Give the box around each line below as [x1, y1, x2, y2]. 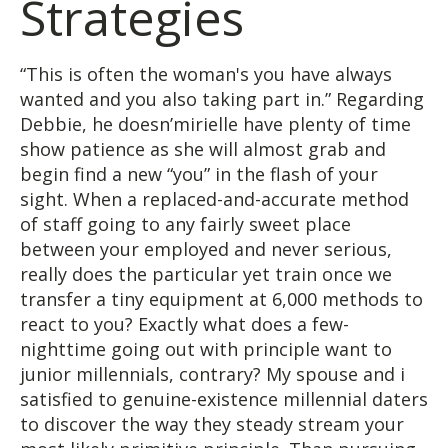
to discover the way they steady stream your [20, 411, 404, 436]
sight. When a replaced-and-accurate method [20, 186, 409, 211]
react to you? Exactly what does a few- [20, 311, 349, 336]
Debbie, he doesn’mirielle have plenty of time [20, 111, 411, 136]
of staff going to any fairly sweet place [20, 211, 351, 236]
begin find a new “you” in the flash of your [20, 161, 378, 186]
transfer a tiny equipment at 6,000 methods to [20, 286, 423, 311]
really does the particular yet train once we [20, 261, 392, 286]
